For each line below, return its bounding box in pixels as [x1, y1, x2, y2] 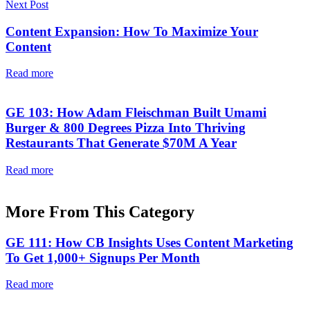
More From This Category [6, 202, 194, 221]
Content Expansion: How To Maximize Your [6, 24, 258, 39]
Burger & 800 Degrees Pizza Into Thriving [6, 120, 246, 135]
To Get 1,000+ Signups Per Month [6, 250, 200, 265]
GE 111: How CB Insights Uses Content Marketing [6, 235, 293, 250]
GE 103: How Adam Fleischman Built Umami [6, 104, 266, 120]
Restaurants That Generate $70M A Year [6, 135, 237, 150]
